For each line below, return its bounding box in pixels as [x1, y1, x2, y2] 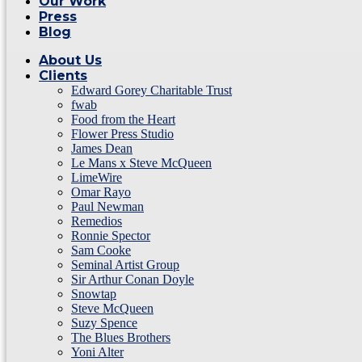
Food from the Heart [71, 112, 175, 126]
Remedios [71, 214, 122, 228]
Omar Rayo [71, 185, 131, 199]
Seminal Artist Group [71, 258, 179, 271]
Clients [39, 68, 87, 83]
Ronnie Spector [71, 229, 150, 242]
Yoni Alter [71, 345, 124, 359]
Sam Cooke [71, 243, 131, 257]
